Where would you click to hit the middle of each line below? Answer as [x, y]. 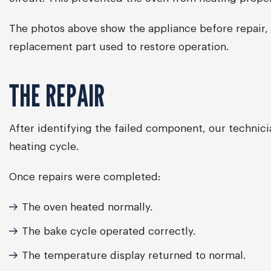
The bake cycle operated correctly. [109, 231]
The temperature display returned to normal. [134, 256]
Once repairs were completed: [85, 177]
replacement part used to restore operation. [119, 47]
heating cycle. [44, 147]
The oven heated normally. [87, 207]
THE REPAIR [57, 96]
